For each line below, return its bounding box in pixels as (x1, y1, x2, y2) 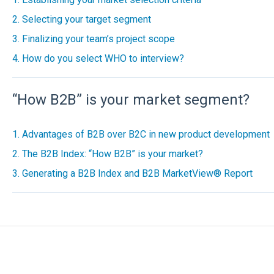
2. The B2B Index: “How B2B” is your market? (12, 147, 203, 160)
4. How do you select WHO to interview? (12, 52, 184, 64)
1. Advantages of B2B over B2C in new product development (12, 128, 270, 140)
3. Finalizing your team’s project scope (12, 32, 175, 45)
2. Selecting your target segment (12, 13, 151, 25)
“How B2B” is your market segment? (12, 91, 250, 109)
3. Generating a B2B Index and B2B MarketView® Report (12, 167, 253, 179)
